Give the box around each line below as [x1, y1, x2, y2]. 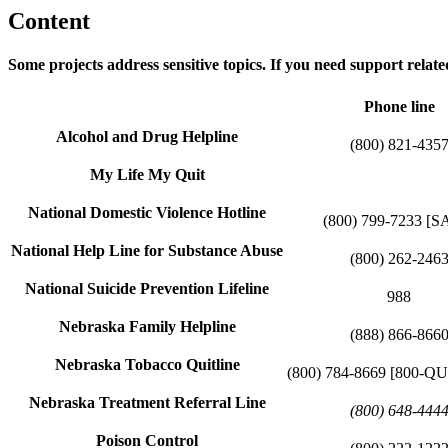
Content [8, 7, 90, 34]
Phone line [363, 98, 435, 116]
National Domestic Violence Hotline [28, 204, 266, 222]
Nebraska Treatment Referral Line [28, 394, 266, 412]
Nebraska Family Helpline [58, 318, 236, 336]
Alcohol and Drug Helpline [56, 128, 238, 146]
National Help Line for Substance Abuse [11, 242, 283, 260]
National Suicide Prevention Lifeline [25, 280, 269, 298]
